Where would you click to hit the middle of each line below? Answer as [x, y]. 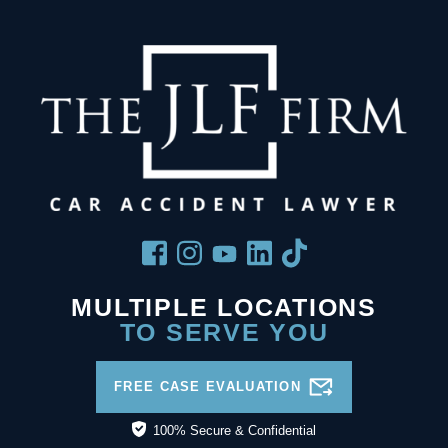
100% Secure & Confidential [234, 431]
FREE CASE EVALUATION [207, 387]
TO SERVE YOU [224, 332]
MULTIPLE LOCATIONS [224, 307]
